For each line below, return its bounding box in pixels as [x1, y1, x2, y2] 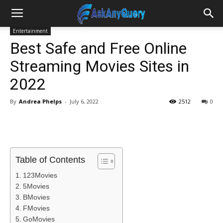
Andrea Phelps [19, 98, 62, 105]
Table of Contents [15, 155, 85, 165]
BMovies [22, 193, 50, 201]
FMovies [22, 204, 50, 212]
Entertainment [13, 27, 48, 34]
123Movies [22, 171, 57, 179]
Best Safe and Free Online [10, 39, 187, 58]
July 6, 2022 [70, 98, 99, 105]
